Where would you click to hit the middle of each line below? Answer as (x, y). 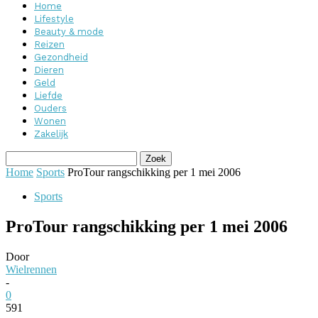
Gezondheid (61, 57)
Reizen (49, 44)
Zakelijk (51, 134)
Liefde (48, 95)
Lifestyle (54, 19)
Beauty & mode (69, 32)
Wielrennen (31, 269)
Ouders (50, 108)
